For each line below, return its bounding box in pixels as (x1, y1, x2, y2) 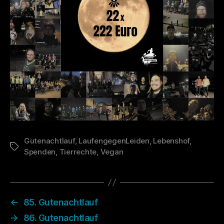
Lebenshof (153, 135, 190, 145)
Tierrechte (59, 146, 97, 156)
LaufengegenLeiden (78, 135, 149, 145)
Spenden (24, 146, 56, 156)
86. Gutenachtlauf (23, 212, 98, 223)
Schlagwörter (9, 141, 57, 151)
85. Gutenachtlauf (23, 196, 98, 207)
